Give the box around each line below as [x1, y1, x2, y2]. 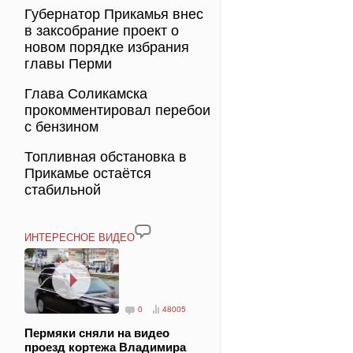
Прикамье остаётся [24, 165, 151, 181]
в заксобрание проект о [24, 23, 179, 39]
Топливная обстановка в [24, 149, 187, 165]
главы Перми [24, 56, 112, 72]
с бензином [24, 119, 98, 135]
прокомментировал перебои [24, 102, 210, 118]
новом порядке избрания [24, 39, 189, 55]
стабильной [24, 182, 101, 198]
